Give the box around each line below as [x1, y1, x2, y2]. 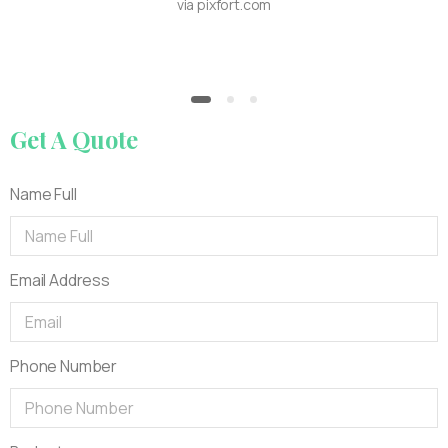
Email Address [10, 268, 110, 291]
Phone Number [10, 354, 118, 377]
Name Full [10, 182, 77, 205]
